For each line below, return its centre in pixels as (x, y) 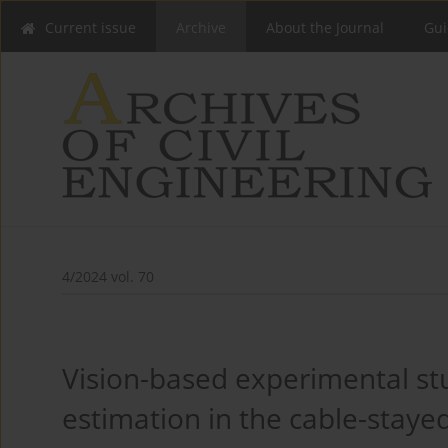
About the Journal (325, 27)
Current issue (90, 27)
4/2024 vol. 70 (108, 277)
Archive (201, 27)
